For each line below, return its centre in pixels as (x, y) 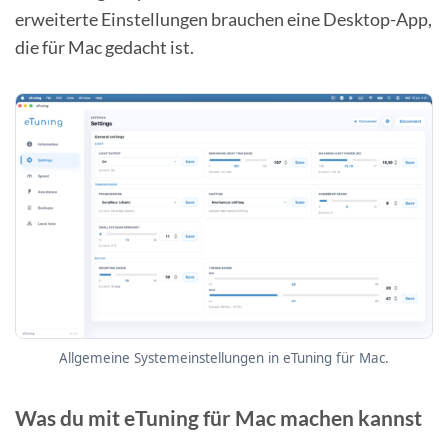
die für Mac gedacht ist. (104, 46)
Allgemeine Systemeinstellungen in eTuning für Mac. (224, 357)
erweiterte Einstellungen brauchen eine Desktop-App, (223, 18)
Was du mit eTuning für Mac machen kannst (218, 417)
